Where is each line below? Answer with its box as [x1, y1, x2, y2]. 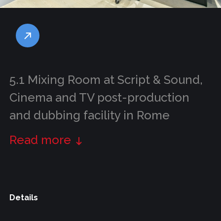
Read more [9, 133, 71, 147]
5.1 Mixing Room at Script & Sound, [9, 73, 203, 87]
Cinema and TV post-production [9, 90, 189, 105]
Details [9, 193, 38, 203]
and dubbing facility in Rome [9, 108, 170, 122]
